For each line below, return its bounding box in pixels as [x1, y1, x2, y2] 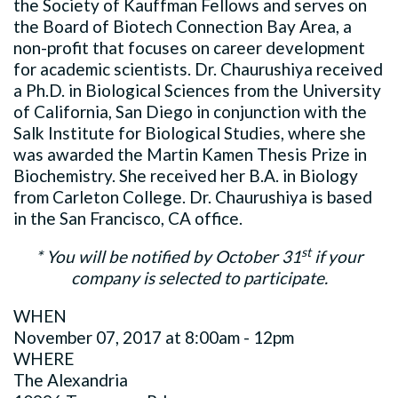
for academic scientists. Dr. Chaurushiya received [13, 58, 383, 79]
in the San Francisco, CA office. [13, 207, 243, 228]
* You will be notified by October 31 [35, 245, 301, 267]
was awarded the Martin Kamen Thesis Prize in [13, 143, 367, 164]
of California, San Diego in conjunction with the [13, 100, 367, 122]
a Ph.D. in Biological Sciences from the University [13, 79, 381, 100]
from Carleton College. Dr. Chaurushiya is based [13, 186, 372, 207]
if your [310, 245, 363, 267]
